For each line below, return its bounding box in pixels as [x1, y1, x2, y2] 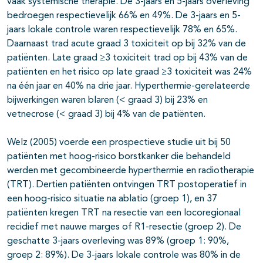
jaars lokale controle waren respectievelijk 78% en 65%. [7, 25, 237, 35]
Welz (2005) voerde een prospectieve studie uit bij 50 [7, 138, 231, 148]
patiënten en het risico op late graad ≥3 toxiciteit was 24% [7, 68, 252, 77]
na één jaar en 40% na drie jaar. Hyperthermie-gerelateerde [7, 82, 250, 92]
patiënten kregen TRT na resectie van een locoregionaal [7, 208, 241, 218]
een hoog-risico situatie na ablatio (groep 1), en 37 [7, 194, 217, 204]
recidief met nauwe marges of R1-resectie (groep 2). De [7, 222, 241, 232]
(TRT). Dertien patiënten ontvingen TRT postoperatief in [7, 180, 247, 190]
